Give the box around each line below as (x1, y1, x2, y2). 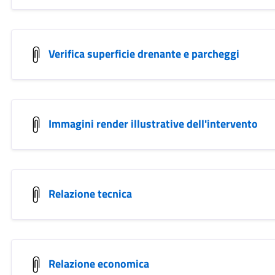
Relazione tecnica (48, 185, 132, 202)
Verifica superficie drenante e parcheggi (48, 45, 239, 62)
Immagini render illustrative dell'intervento (48, 115, 258, 132)
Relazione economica (48, 255, 149, 272)
